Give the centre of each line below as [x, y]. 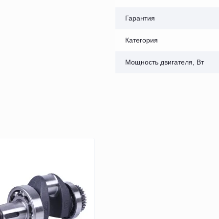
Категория [142, 40]
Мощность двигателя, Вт [164, 62]
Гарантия [140, 18]
